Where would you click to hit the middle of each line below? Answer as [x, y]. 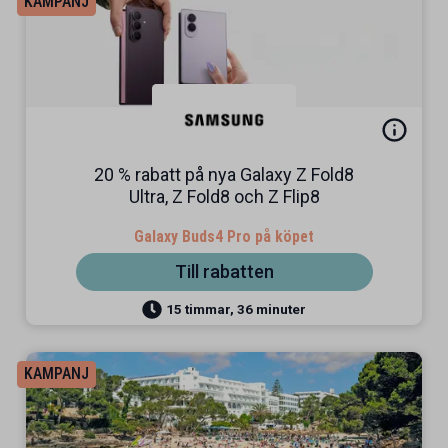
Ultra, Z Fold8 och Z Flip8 [224, 196]
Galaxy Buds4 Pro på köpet [224, 236]
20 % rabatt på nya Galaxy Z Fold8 [224, 174]
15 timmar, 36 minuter [236, 308]
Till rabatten [224, 271]
